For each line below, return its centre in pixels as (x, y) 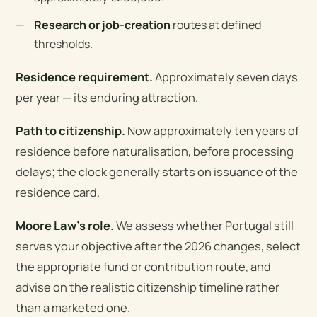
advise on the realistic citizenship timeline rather (148, 287)
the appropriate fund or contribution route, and (144, 266)
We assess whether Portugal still (204, 225)
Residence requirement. (85, 76)
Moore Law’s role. (65, 225)
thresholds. (64, 44)
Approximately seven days (226, 76)
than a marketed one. (73, 307)
